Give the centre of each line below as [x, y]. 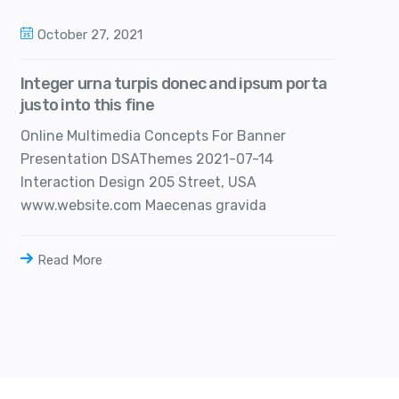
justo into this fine [87, 105]
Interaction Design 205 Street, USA [138, 182]
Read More [69, 260]
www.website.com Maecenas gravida [143, 205]
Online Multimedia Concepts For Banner [153, 135]
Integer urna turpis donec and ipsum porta [174, 83]
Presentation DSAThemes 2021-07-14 [147, 159]
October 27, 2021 [90, 34]
